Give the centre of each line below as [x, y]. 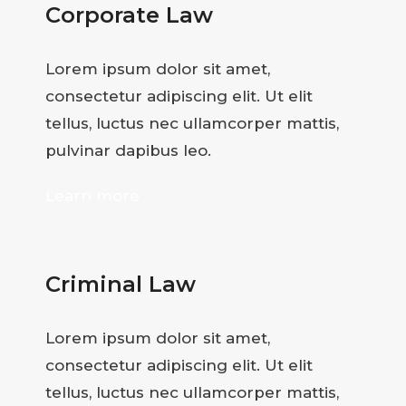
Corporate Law [129, 15]
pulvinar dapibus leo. [128, 151]
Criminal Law [121, 285]
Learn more [92, 196]
